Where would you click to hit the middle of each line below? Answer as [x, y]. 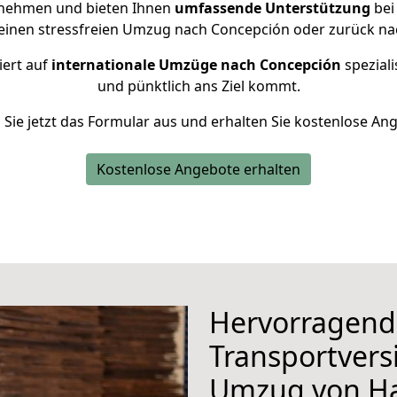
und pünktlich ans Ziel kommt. [198, 86]
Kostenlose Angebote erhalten [198, 169]
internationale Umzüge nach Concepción [196, 65]
